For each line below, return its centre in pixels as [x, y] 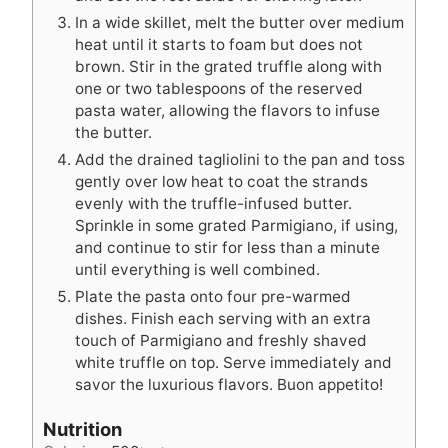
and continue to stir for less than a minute [227, 247]
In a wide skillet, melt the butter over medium [239, 22]
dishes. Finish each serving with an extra [223, 318]
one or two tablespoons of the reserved [219, 88]
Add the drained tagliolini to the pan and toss [240, 159]
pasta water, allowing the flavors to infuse [227, 110]
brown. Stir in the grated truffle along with [228, 66]
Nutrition [82, 428]
